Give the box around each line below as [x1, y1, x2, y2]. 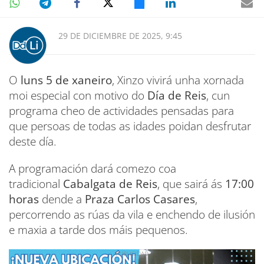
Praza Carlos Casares [85, 191, 195, 207]
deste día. [9, 133, 57, 149]
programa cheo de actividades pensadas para [9, 103, 234, 118]
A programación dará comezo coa [9, 160, 176, 176]
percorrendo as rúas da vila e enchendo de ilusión [9, 206, 255, 222]
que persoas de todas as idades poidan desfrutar [9, 118, 251, 134]
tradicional [9, 176, 63, 192]
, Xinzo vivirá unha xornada [112, 72, 244, 88]
